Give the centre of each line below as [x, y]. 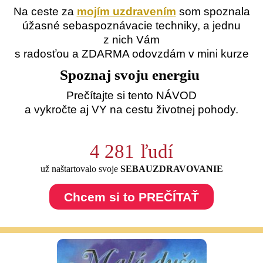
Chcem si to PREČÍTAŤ [131, 197]
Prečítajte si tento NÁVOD [131, 95]
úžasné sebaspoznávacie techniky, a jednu [131, 26]
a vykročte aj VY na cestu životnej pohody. [131, 109]
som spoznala [213, 11]
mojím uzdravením [126, 11]
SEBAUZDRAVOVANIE [171, 169]
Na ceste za [45, 11]
